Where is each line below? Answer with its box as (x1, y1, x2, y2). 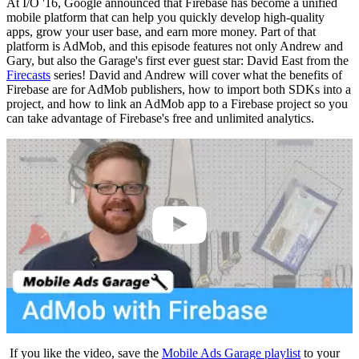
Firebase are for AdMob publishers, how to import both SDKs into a (6, 83, 351, 97)
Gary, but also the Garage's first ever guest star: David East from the (6, 54, 349, 68)
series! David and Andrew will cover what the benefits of (50, 68, 342, 83)
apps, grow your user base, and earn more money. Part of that (6, 25, 316, 39)
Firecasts (6, 68, 50, 83)
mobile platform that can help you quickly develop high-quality (6, 10, 325, 25)
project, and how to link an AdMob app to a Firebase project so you (6, 97, 348, 111)
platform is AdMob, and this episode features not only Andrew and (6, 39, 343, 54)
